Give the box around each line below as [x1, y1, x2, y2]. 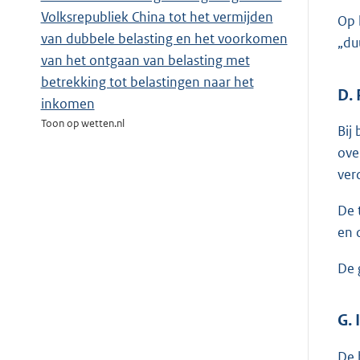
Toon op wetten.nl [40, 117, 125, 131]
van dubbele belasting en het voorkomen [40, 30, 288, 48]
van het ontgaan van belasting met [40, 51, 250, 70]
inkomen [40, 95, 95, 113]
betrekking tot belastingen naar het [40, 73, 254, 92]
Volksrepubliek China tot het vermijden [40, 8, 273, 27]
